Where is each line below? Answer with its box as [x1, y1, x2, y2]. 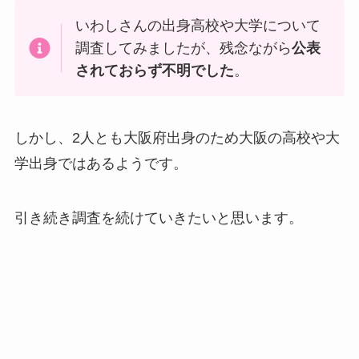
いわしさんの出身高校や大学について [75, 18, 321, 34]
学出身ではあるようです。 [14, 155, 188, 172]
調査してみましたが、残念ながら [75, 40, 292, 57]
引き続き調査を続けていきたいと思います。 [14, 209, 303, 226]
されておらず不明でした [75, 63, 235, 79]
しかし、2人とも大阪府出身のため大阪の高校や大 [14, 130, 340, 147]
